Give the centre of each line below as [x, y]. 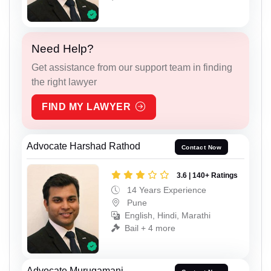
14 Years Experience [165, 190]
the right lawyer [64, 82]
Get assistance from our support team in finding [132, 68]
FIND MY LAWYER [86, 107]
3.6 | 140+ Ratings [207, 175]
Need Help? [63, 49]
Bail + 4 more [150, 228]
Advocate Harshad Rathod [83, 146]
